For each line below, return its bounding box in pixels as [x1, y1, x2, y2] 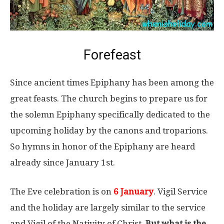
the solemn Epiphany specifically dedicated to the [10, 109, 210, 120]
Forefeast [83, 47, 141, 63]
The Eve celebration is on [10, 186, 113, 197]
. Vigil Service [153, 186, 207, 197]
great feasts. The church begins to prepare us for [10, 93, 207, 104]
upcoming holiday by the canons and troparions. [10, 125, 208, 136]
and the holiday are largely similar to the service [10, 202, 205, 213]
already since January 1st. [10, 157, 115, 168]
